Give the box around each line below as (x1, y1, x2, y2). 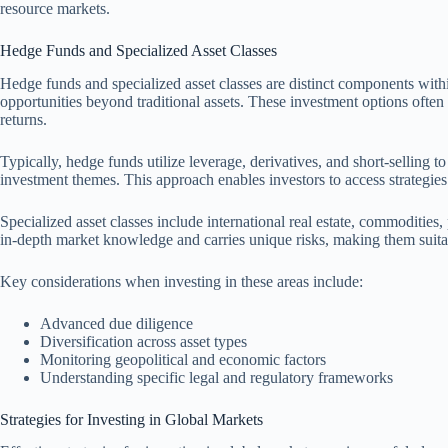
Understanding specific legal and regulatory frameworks (40, 368, 393, 386)
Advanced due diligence (40, 314, 193, 332)
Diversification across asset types (40, 332, 247, 350)
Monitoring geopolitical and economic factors (40, 350, 326, 368)
